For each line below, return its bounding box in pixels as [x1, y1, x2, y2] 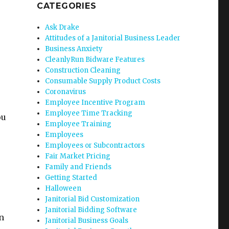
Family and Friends [45, 163, 112, 171]
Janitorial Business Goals [45, 216, 129, 225]
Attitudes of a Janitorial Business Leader [45, 34, 181, 42]
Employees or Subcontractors [45, 141, 145, 150]
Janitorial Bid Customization [45, 195, 140, 203]
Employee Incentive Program [45, 98, 146, 107]
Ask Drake [45, 23, 80, 32]
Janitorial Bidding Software [45, 205, 138, 214]
